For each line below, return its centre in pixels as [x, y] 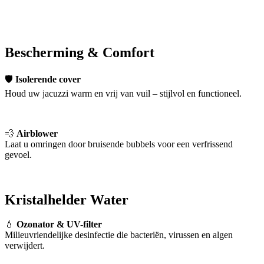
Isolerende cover [48, 79]
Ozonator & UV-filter [59, 225]
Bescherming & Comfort [80, 52]
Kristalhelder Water [67, 199]
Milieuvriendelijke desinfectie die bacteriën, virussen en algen [119, 235]
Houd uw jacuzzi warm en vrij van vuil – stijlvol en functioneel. [123, 93]
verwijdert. [25, 246]
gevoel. [18, 154]
